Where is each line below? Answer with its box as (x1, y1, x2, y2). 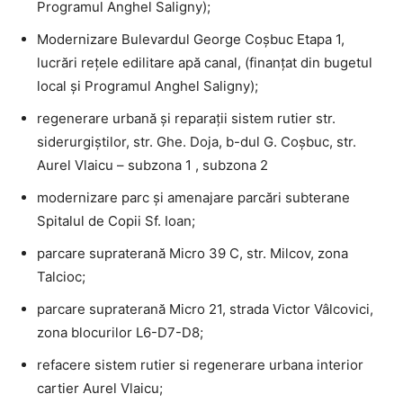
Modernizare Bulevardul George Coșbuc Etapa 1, (37, 30, 345, 48)
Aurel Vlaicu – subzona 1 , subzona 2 (37, 156, 268, 174)
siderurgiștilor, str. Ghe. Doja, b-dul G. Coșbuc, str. (37, 132, 356, 150)
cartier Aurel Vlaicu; (37, 379, 163, 397)
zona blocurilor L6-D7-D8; (37, 323, 203, 341)
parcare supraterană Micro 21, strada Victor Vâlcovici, (37, 300, 373, 318)
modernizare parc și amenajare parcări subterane (37, 188, 350, 206)
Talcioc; (37, 267, 85, 285)
